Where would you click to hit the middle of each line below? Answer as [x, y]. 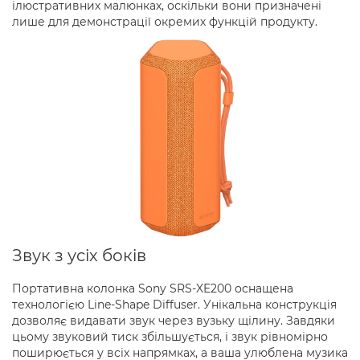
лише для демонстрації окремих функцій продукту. [165, 21]
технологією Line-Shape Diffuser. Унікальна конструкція [174, 305]
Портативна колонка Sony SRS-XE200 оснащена [153, 289]
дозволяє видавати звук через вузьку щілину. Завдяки [174, 321]
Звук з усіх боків [79, 256]
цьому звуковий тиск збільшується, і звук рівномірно [170, 337]
